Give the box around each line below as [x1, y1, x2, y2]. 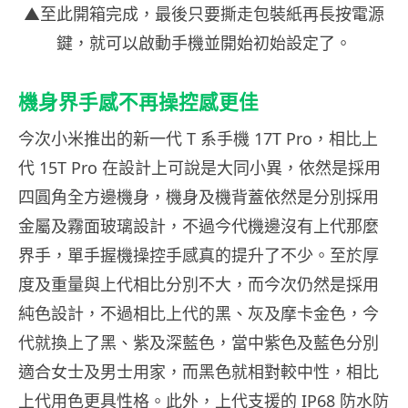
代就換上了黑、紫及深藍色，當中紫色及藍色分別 [18, 331, 379, 354]
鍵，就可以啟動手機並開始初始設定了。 [56, 32, 352, 55]
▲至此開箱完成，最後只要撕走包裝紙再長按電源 [24, 3, 384, 25]
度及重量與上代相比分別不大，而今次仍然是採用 [18, 273, 379, 296]
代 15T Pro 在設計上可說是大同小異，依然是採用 [18, 157, 381, 179]
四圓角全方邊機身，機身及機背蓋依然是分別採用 [18, 186, 379, 209]
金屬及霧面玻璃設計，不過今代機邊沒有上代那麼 [18, 215, 379, 238]
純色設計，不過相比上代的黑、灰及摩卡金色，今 [18, 302, 379, 325]
